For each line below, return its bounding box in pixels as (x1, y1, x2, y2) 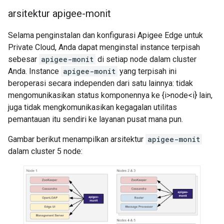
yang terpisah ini (117, 66, 176, 76)
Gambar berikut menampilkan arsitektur (8, 134, 145, 144)
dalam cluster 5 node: (8, 146, 82, 156)
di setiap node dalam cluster (95, 54, 196, 64)
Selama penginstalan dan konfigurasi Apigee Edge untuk (8, 30, 203, 40)
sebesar (8, 54, 39, 64)
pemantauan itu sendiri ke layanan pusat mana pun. (8, 114, 183, 124)
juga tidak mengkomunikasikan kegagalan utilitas (8, 102, 177, 112)
